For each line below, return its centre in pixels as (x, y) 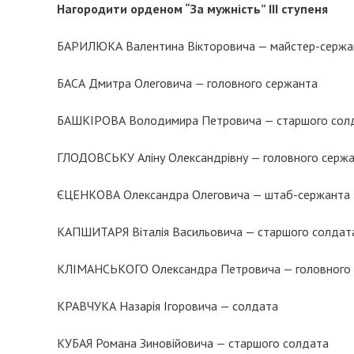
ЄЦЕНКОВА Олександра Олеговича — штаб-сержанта (203, 194)
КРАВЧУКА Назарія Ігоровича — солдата (168, 306)
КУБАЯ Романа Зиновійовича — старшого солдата (193, 343)
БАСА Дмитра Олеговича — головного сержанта (187, 83)
